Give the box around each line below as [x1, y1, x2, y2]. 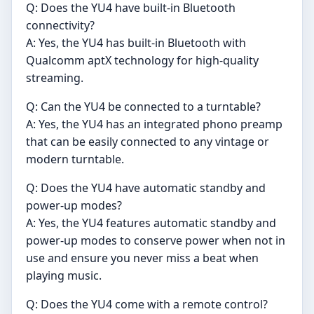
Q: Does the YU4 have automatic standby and [26, 179, 266, 196]
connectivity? [26, 17, 95, 33]
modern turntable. [26, 151, 124, 167]
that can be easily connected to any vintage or [26, 133, 269, 149]
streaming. [26, 69, 83, 86]
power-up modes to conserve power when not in [26, 232, 285, 248]
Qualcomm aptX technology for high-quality [26, 52, 259, 68]
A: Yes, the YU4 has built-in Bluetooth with [26, 34, 246, 50]
